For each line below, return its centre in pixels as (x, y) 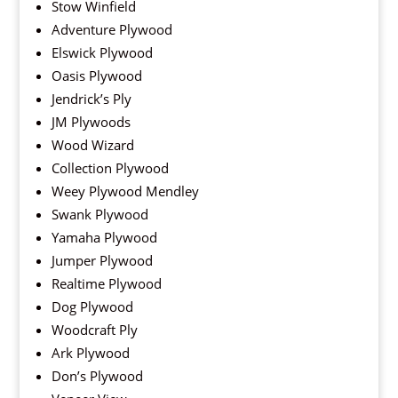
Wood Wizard (92, 145)
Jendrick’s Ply (91, 99)
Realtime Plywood (106, 284)
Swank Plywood (99, 215)
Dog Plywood (92, 307)
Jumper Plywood (102, 261)
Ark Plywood (90, 353)
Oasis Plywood (96, 76)
